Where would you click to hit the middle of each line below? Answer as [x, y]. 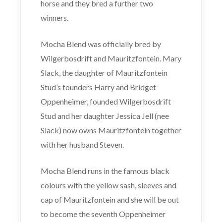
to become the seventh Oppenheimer [103, 214]
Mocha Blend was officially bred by [101, 44]
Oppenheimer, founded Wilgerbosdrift [106, 101]
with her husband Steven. [82, 144]
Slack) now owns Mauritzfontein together [111, 130]
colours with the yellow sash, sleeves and [108, 185]
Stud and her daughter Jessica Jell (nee [105, 116]
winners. [54, 18]
